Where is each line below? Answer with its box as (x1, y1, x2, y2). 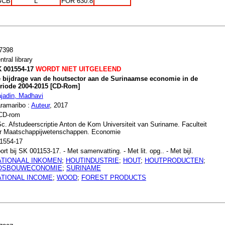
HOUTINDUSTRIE (65, 156, 119, 164)
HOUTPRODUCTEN (144, 156, 203, 164)
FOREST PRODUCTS (81, 173, 146, 181)
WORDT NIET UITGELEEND (33, 65, 121, 73)
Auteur (31, 101, 50, 109)
